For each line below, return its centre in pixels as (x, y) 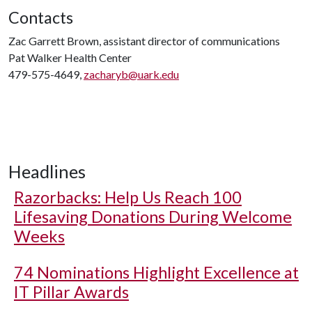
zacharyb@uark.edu (131, 74)
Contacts (41, 17)
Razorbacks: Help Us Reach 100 (128, 197)
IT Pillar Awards (71, 292)
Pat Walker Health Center (70, 57)
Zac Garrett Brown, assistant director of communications (144, 41)
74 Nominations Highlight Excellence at (156, 272)
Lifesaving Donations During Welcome (153, 217)
